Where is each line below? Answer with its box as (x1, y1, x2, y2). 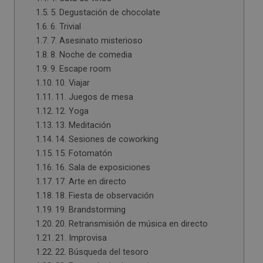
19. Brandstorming (55, 204, 126, 215)
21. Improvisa (55, 232, 107, 243)
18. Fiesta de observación (55, 190, 154, 201)
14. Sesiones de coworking (55, 134, 159, 144)
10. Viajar (55, 77, 90, 88)
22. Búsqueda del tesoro (55, 247, 149, 257)
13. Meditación (55, 120, 111, 130)
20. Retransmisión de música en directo (55, 218, 208, 229)
